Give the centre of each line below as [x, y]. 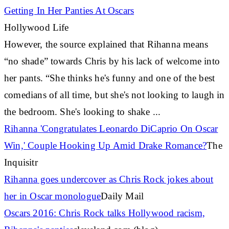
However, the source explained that [76, 44]
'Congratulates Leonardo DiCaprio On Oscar [128, 128]
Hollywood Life [37, 27]
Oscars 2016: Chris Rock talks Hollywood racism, [105, 213]
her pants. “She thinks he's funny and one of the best [110, 78]
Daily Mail [122, 196]
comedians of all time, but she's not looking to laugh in [114, 95]
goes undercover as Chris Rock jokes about [125, 179]
